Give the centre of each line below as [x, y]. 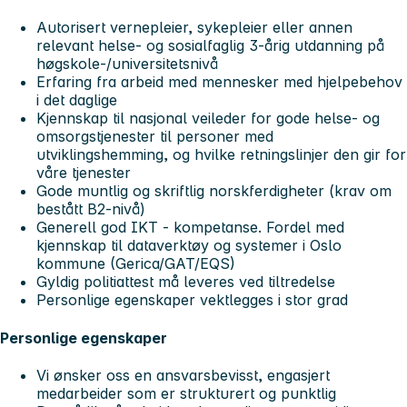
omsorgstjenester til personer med [155, 137]
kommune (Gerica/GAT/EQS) [136, 264]
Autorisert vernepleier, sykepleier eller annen [194, 28]
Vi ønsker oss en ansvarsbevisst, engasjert [183, 375]
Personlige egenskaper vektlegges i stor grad [192, 300]
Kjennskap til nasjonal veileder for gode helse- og [208, 119]
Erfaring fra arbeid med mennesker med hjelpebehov [219, 82]
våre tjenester [84, 173]
